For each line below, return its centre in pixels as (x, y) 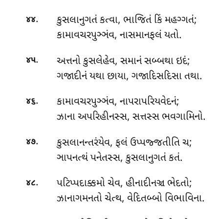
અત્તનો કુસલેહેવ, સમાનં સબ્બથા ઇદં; (123, 61)
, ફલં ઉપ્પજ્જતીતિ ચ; (151, 143)
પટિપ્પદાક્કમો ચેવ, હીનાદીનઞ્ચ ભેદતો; (124, 184)
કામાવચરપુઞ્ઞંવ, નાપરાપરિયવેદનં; (118, 102)
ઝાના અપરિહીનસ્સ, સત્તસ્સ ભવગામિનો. (131, 118)
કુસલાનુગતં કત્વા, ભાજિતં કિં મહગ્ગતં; (127, 21)
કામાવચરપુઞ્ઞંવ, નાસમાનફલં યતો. (119, 36)
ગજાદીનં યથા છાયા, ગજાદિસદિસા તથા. (129, 77)
